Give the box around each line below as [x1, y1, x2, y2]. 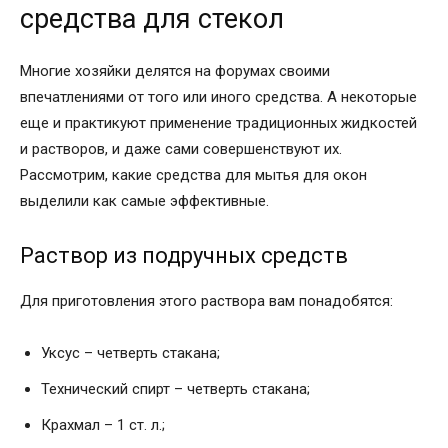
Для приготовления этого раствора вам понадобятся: [20, 291, 393, 310]
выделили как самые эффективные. [20, 191, 269, 210]
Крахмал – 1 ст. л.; [41, 415, 165, 434]
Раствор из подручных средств [20, 242, 348, 268]
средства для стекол [20, 2, 284, 35]
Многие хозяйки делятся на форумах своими [20, 61, 330, 80]
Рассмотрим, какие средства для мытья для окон [20, 165, 367, 184]
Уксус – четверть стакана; [41, 343, 220, 362]
